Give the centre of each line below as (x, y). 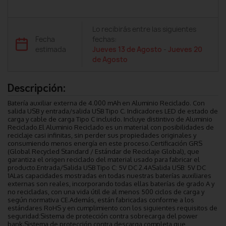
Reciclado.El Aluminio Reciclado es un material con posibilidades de (111, 127)
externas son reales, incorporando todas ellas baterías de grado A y (111, 183)
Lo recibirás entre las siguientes (144, 29)
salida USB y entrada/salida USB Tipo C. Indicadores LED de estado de (113, 111)
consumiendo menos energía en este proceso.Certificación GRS (105, 143)
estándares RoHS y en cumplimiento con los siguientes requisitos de (112, 208)
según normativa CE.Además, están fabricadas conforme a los (101, 200)
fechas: (104, 39)
